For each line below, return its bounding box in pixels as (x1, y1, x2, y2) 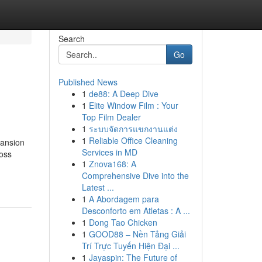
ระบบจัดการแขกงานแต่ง (88, 123, 178, 135)
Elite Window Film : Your (88, 99, 178, 111)
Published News (58, 76, 118, 88)
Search (58, 33, 85, 44)
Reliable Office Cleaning (88, 135, 178, 146)
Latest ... (81, 181, 114, 193)
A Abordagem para (88, 193, 159, 205)
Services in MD (81, 146, 137, 158)
